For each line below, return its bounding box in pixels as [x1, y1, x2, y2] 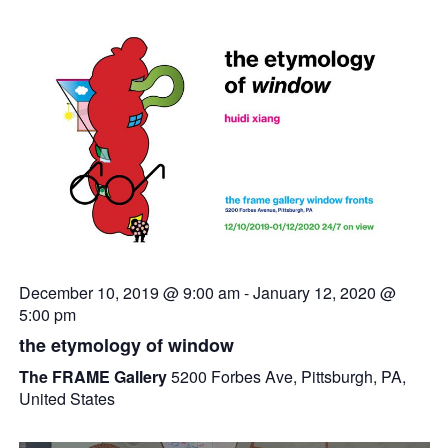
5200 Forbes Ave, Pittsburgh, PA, [170, 365, 406, 389]
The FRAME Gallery [18, 365, 171, 389]
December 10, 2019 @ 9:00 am [18, 281, 240, 305]
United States [18, 387, 115, 411]
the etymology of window [18, 332, 234, 359]
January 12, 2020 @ [252, 281, 396, 305]
